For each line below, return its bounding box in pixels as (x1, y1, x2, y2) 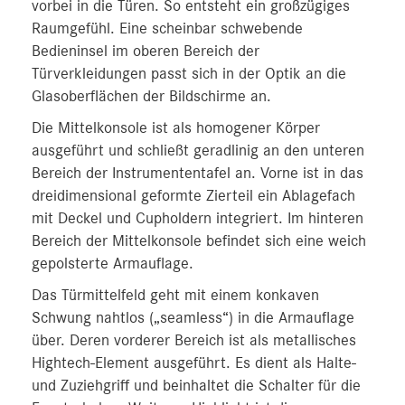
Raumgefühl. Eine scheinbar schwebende (32, 21, 303, 37)
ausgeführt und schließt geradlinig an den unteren (32, 143, 364, 159)
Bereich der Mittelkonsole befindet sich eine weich (32, 233, 366, 250)
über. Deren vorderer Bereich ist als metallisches (32, 333, 356, 349)
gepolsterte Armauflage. (32, 256, 193, 272)
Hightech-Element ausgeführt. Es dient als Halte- (32, 355, 356, 372)
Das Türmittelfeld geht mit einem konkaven (32, 287, 319, 304)
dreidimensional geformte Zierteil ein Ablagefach (32, 188, 355, 204)
